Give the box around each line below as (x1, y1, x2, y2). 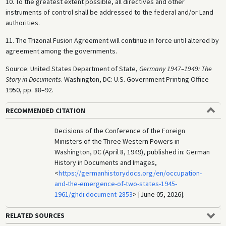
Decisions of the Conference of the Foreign (54, 126, 186, 136)
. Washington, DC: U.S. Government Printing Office (61, 75, 209, 84)
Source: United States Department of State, (5, 64, 139, 74)
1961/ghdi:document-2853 (54, 190, 133, 199)
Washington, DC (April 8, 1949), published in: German (54, 147, 210, 157)
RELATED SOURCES (5, 211, 65, 220)
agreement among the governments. (5, 46, 117, 56)
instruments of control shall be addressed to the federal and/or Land (5, 8, 213, 17)
